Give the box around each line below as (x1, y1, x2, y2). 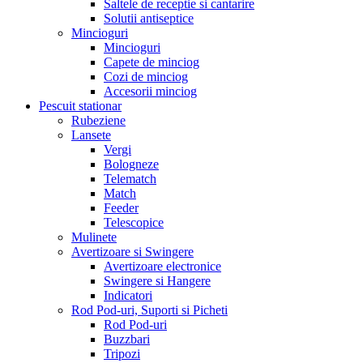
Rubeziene (71, 113, 126, 127)
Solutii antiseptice (104, 11, 194, 25)
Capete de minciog (104, 54, 199, 69)
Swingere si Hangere (104, 273, 211, 288)
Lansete (71, 127, 111, 142)
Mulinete (71, 229, 117, 244)
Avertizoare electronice (104, 258, 221, 273)
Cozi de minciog (104, 69, 188, 83)
